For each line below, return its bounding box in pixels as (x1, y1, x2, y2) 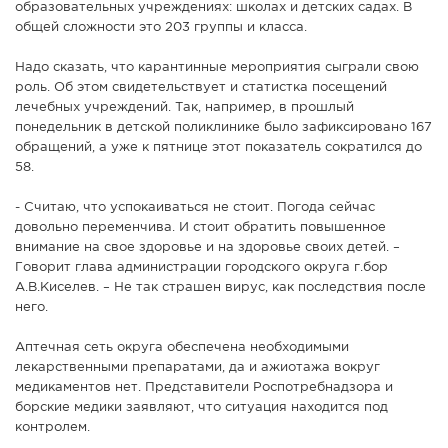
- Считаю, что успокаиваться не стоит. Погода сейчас (15, 202, 375, 214)
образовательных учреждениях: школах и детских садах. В (15, 2, 412, 14)
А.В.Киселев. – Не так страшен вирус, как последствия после (15, 282, 426, 294)
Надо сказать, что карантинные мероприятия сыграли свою (15, 62, 419, 74)
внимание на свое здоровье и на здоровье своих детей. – (15, 242, 400, 254)
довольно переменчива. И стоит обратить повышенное (15, 222, 386, 234)
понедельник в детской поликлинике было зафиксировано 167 (15, 122, 432, 134)
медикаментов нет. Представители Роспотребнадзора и (15, 382, 393, 394)
